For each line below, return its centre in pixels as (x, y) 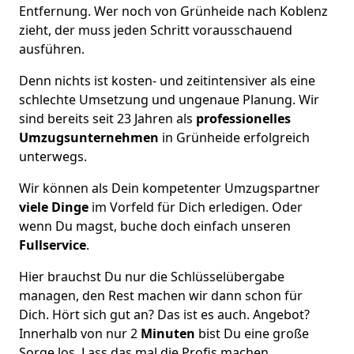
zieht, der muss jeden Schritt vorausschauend (156, 30)
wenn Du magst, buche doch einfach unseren (155, 226)
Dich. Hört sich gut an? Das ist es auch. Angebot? (164, 314)
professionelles (242, 118)
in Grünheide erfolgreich (236, 137)
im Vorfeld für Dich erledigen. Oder (196, 207)
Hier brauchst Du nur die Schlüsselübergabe (152, 276)
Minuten (169, 333)
